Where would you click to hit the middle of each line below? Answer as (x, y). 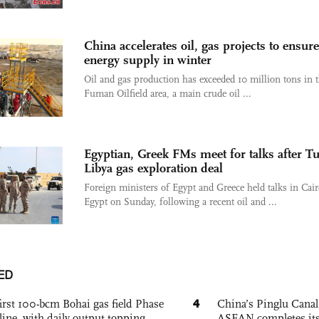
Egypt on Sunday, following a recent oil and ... (181, 202)
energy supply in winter (148, 59)
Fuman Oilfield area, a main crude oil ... (168, 93)
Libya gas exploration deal (153, 168)
